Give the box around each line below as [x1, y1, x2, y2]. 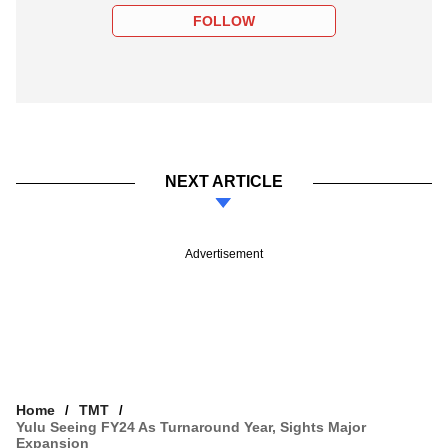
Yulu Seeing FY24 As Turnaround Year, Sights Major [16, 418, 366, 435]
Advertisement [185, 246, 263, 261]
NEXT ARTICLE [165, 172, 283, 190]
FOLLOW [193, 12, 255, 29]
